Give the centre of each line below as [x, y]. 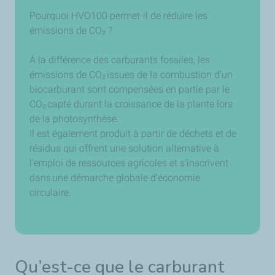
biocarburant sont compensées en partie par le [130, 89]
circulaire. [52, 192]
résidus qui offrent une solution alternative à [124, 148]
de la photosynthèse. [76, 119]
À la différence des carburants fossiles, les [120, 60]
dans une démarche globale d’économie [115, 178]
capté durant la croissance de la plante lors [139, 104]
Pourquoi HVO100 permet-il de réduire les [118, 16]
